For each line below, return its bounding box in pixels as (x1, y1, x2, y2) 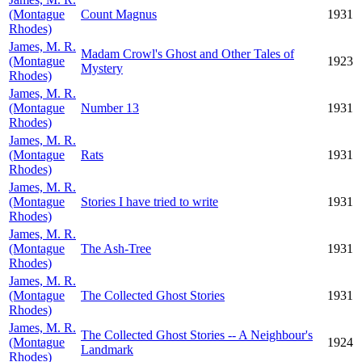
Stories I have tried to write (81, 195, 218, 208)
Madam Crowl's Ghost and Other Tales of (81, 47, 294, 61)
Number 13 (81, 101, 139, 115)
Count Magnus (81, 7, 157, 21)
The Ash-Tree (81, 242, 151, 255)
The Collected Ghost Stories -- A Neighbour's (81, 328, 313, 342)
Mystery (81, 61, 123, 75)
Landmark (81, 343, 133, 356)
